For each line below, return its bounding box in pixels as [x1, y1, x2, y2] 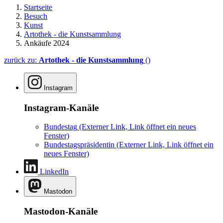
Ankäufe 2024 [24, 38, 69, 47]
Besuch [24, 11, 47, 20]
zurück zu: [4, 55, 39, 64]
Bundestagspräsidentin [44, 140, 114, 149]
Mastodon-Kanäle [24, 206, 98, 217]
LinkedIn [40, 167, 69, 176]
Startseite [24, 2, 52, 11]
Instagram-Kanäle [24, 102, 99, 113]
